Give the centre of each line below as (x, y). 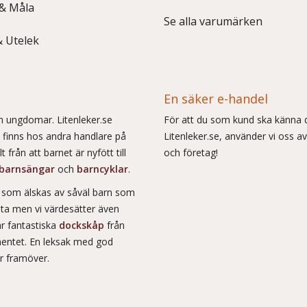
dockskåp (83, 225)
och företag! (191, 152)
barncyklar (102, 169)
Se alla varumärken (213, 21)
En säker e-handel (216, 99)
